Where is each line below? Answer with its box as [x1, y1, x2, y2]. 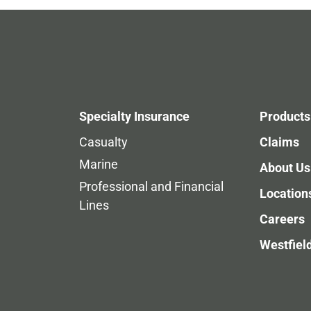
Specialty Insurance [79, 109, 190, 124]
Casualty [79, 135, 128, 149]
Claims [259, 135, 299, 149]
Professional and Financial [79, 179, 224, 194]
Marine [79, 157, 119, 171]
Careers [259, 212, 305, 226]
